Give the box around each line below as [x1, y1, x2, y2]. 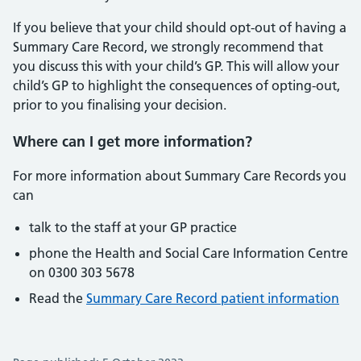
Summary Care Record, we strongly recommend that [13, 39, 323, 55]
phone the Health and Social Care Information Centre [29, 245, 348, 261]
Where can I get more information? [13, 132, 252, 151]
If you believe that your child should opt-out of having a [13, 19, 346, 35]
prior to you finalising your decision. [13, 97, 226, 113]
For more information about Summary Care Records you [13, 168, 346, 184]
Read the [29, 290, 86, 306]
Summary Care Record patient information [86, 290, 339, 306]
